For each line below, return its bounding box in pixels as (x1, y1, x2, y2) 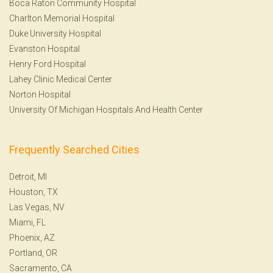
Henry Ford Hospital (9, 58, 86, 69)
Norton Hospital (9, 89, 71, 99)
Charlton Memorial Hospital (9, 13, 115, 23)
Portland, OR (9, 247, 57, 258)
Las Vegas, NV (9, 202, 65, 212)
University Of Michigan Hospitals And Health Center (9, 104, 203, 115)
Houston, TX (9, 186, 58, 197)
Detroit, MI (9, 171, 47, 182)
